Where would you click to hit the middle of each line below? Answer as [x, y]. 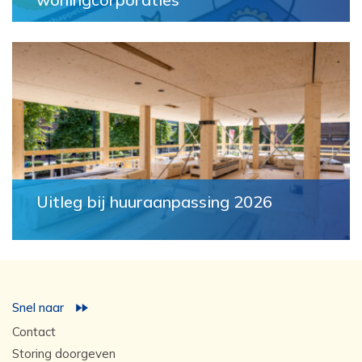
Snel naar [38, 308]
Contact [34, 332]
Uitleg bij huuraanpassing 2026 [154, 202]
